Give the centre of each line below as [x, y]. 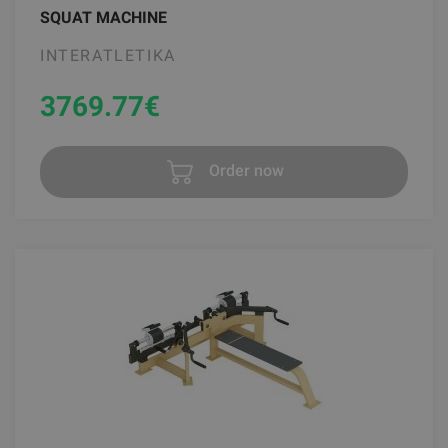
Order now [244, 171]
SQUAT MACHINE [103, 18]
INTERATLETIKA [108, 56]
